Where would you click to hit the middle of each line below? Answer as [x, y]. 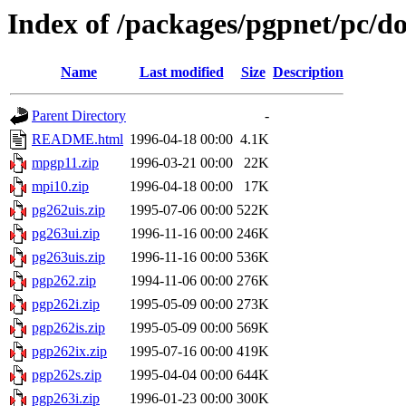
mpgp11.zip [65, 163]
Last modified [181, 72]
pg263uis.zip [68, 257]
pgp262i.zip [66, 304]
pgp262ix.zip [69, 352]
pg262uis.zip [68, 210]
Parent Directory [79, 116]
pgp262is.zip [68, 328]
